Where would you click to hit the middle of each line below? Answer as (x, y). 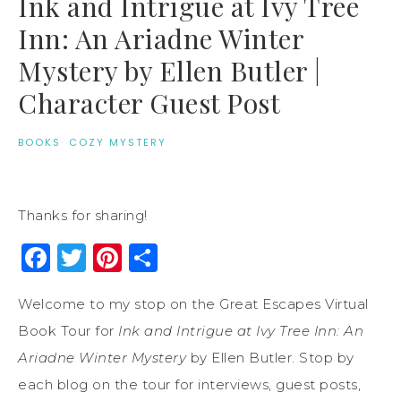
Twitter (138, 257)
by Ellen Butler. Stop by (270, 357)
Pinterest (189, 257)
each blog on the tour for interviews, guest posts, (189, 384)
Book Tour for (68, 330)
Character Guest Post (149, 102)
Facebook (121, 257)
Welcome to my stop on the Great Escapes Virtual (193, 303)
